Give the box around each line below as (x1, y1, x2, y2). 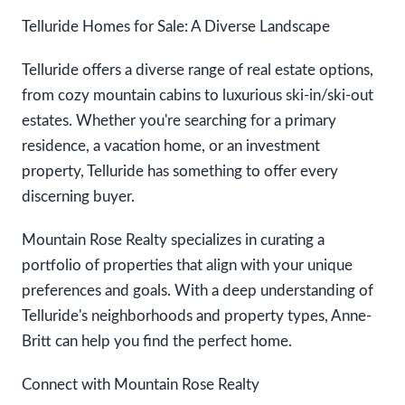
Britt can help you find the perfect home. (22, 333, 292, 349)
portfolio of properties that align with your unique (22, 257, 353, 273)
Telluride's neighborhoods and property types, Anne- (22, 307, 372, 324)
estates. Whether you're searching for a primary (22, 112, 336, 128)
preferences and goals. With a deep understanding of (22, 282, 373, 298)
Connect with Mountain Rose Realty (22, 376, 259, 392)
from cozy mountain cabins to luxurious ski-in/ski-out (22, 87, 373, 103)
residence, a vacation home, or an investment (22, 137, 320, 154)
